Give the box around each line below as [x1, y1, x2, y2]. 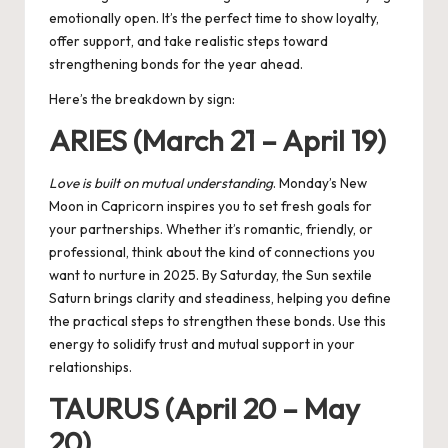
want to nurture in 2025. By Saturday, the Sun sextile [49, 265, 372, 284]
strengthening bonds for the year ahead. [49, 55, 303, 74]
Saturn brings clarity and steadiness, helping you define [49, 288, 391, 307]
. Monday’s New [273, 173, 367, 192]
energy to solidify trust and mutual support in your [49, 334, 355, 353]
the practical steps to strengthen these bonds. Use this [49, 311, 386, 330]
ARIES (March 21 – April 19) [49, 122, 386, 159]
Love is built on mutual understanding [49, 173, 273, 192]
